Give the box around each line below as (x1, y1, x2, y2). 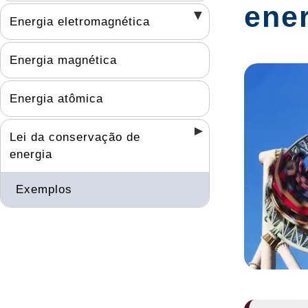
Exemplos (16, 182, 72, 196)
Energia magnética (10, 53, 117, 67)
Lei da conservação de (10, 130, 140, 144)
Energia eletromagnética (10, 14, 150, 28)
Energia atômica (10, 91, 103, 105)
